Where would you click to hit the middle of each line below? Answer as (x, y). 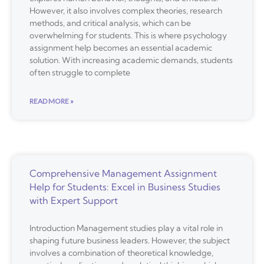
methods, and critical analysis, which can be (110, 23)
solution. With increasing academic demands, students (131, 60)
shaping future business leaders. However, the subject (130, 241)
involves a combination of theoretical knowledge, (121, 253)
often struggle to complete (80, 73)
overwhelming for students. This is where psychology (128, 36)
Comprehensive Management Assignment (123, 174)
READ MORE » (52, 101)
